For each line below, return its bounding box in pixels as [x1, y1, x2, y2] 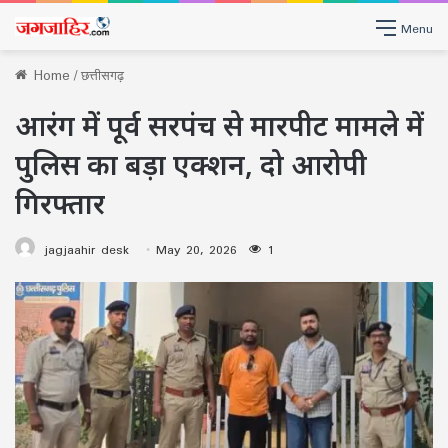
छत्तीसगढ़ [81, 61, 124, 89]
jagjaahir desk [44, 237, 129, 262]
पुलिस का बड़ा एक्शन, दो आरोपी [15, 145, 367, 183]
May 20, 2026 [156, 237, 237, 262]
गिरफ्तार [15, 184, 105, 222]
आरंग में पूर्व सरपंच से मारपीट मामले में [15, 106, 424, 144]
